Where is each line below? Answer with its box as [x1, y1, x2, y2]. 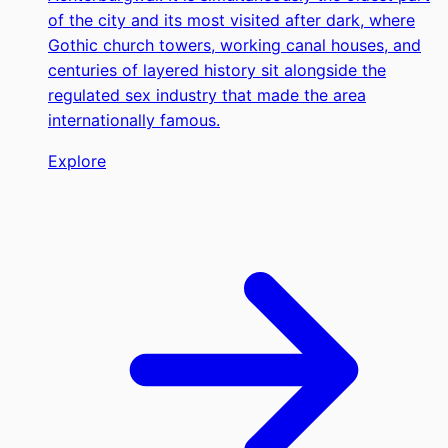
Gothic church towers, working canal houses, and [48, 35, 421, 56]
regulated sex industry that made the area [48, 85, 366, 106]
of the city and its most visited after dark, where [48, 10, 415, 31]
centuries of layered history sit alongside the [48, 60, 386, 81]
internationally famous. [48, 110, 220, 131]
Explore [48, 151, 106, 172]
